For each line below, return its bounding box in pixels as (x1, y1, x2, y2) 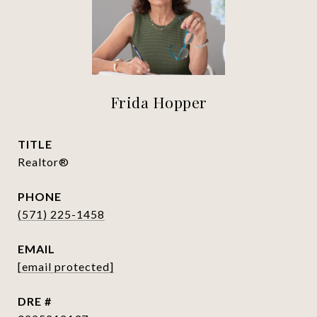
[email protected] (18, 260, 114, 273)
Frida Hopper (110, 92, 207, 112)
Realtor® (18, 155, 69, 168)
